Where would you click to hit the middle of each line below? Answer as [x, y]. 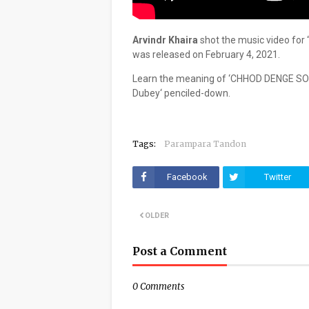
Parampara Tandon [205, 144]
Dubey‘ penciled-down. [181, 93]
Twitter [277, 177]
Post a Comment [180, 251]
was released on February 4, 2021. [206, 54]
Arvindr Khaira [165, 40]
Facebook [187, 177]
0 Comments [158, 287]
